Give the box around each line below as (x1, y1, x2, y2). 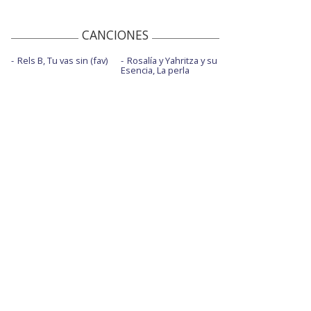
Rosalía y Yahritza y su (126, 54, 217, 67)
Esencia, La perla (120, 64, 190, 77)
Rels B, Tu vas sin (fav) (17, 54, 108, 67)
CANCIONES (82, 26, 149, 44)
